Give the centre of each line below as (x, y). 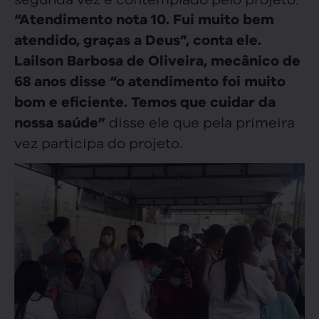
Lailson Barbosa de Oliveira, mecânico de (157, 61)
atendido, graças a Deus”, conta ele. (138, 40)
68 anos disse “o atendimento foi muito (150, 82)
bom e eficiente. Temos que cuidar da (145, 102)
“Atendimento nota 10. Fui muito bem (144, 20)
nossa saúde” (60, 123)
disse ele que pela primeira (200, 122)
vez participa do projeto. (98, 142)
